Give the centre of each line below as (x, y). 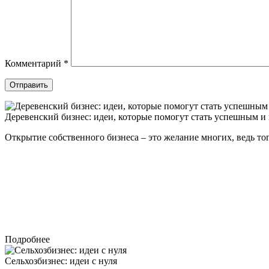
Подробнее (27, 240)
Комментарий (34, 64)
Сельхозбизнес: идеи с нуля (61, 261)
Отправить (29, 85)
